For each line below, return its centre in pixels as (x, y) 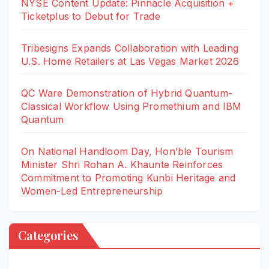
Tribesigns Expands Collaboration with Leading (130, 48)
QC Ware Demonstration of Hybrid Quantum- (127, 93)
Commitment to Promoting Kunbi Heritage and (128, 178)
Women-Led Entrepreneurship (92, 191)
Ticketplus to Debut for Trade (91, 17)
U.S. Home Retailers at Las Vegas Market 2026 (130, 62)
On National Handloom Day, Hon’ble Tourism (127, 152)
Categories (48, 235)
